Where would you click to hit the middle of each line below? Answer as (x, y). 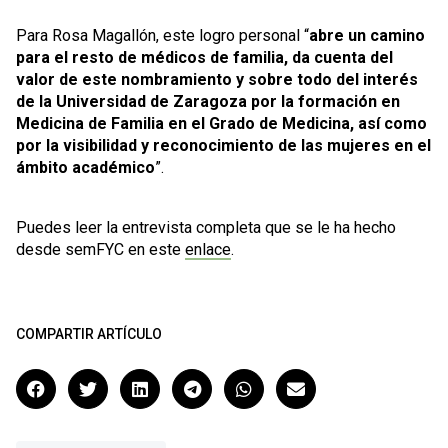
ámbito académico (85, 167)
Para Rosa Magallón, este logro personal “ (162, 35)
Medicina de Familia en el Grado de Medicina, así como (221, 123)
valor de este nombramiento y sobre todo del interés (217, 79)
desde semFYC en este (100, 249)
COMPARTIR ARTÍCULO (89, 334)
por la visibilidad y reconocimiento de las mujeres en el (223, 145)
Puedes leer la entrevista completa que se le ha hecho (206, 227)
